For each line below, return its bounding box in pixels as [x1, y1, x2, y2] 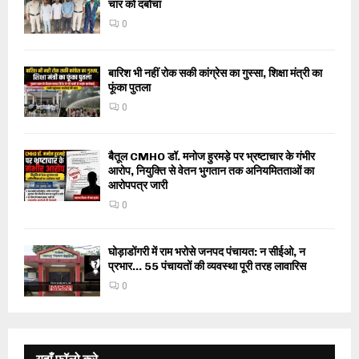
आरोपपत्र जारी [108, 179, 167, 193]
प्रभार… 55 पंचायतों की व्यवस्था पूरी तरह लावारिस [108, 260, 306, 274]
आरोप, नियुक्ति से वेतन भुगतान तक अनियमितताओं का [108, 164, 314, 179]
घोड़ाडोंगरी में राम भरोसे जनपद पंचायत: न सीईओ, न [108, 245, 305, 260]
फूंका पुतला [108, 80, 151, 95]
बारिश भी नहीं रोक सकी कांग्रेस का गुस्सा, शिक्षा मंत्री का [108, 66, 322, 80]
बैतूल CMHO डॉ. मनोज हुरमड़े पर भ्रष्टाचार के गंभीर [108, 150, 315, 164]
